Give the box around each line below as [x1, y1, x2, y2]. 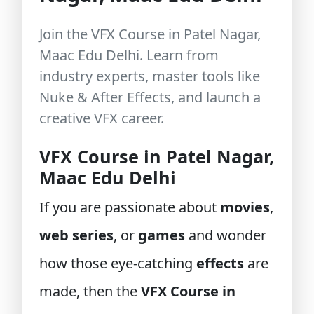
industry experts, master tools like [39, 67, 260, 86]
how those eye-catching [39, 254, 196, 273]
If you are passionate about [39, 198, 220, 217]
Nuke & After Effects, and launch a [39, 88, 261, 107]
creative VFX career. [39, 109, 164, 128]
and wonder [185, 226, 266, 245]
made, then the [39, 282, 141, 301]
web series [39, 226, 114, 245]
